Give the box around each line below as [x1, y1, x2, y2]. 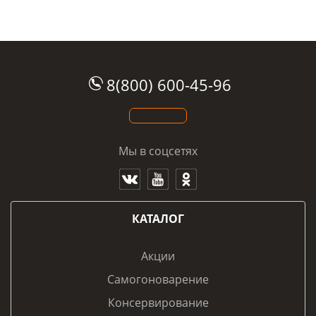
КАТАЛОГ [132, 211, 184, 227]
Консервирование [107, 295, 209, 311]
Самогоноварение [107, 272, 209, 288]
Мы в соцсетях [119, 143, 197, 159]
